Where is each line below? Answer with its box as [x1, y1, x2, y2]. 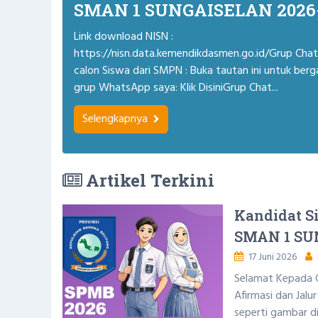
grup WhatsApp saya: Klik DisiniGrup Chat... [74, 79, 278, 97]
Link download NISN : [74, 28, 173, 46]
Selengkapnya [82, 110, 150, 128]
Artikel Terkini [82, 169, 214, 192]
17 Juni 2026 [246, 249, 297, 265]
